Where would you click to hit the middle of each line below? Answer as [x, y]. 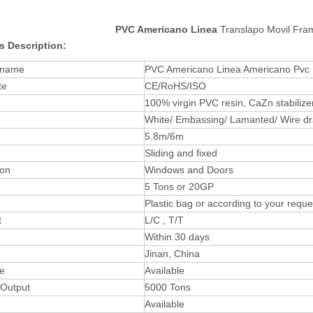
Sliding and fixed [181, 153]
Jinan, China [172, 254]
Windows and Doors [189, 170]
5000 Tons [168, 287]
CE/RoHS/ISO [175, 86]
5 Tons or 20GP [179, 187]
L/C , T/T [164, 220]
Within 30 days [177, 237]
